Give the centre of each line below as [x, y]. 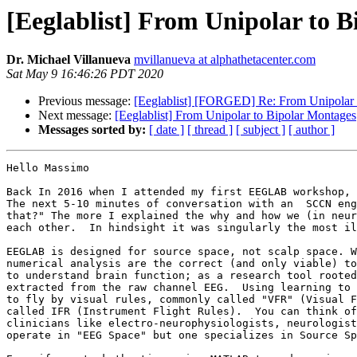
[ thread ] [210, 130]
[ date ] [167, 130]
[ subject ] [261, 130]
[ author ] [312, 130]
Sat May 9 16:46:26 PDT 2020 [85, 74]
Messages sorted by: [92, 130]
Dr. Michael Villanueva [69, 60]
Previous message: [86, 101]
